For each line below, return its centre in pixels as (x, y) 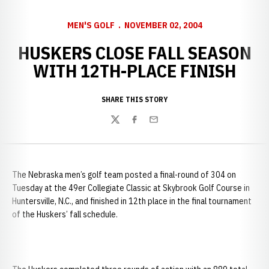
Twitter (124, 126)
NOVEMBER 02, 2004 (163, 25)
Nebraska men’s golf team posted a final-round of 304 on (132, 175)
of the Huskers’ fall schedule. (65, 214)
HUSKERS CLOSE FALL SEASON (134, 53)
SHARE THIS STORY (134, 99)
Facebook (148, 126)
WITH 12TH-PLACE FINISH (134, 71)
